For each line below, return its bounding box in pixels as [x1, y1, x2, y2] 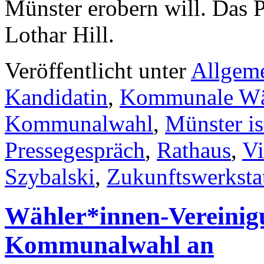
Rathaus [157, 137, 231, 163]
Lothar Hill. [5, 21, 114, 47]
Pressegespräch [5, 137, 145, 163]
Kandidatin [5, 84, 108, 110]
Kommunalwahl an [5, 230, 214, 259]
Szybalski [5, 163, 95, 189]
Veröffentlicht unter [5, 57, 186, 83]
